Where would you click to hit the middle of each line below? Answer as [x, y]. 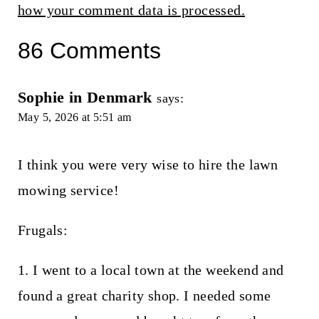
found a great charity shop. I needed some [144, 296]
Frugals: [43, 230]
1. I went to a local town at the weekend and [151, 270]
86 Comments [89, 51]
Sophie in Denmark [85, 98]
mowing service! [68, 190]
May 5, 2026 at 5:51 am [74, 117]
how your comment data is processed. [131, 10]
